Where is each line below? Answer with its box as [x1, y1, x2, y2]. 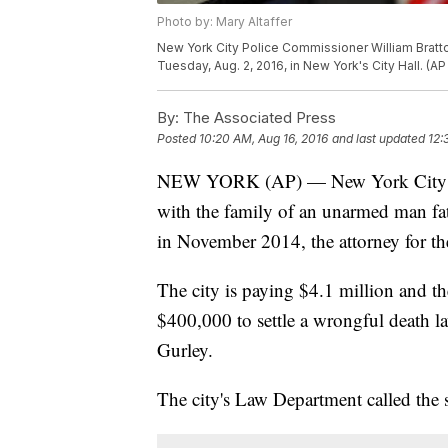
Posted [157, 131, 199, 147]
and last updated [332, 131, 425, 147]
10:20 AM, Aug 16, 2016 [199, 131, 328, 147]
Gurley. [157, 337, 213, 363]
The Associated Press [179, 108, 336, 128]
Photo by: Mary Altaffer [157, 14, 292, 30]
